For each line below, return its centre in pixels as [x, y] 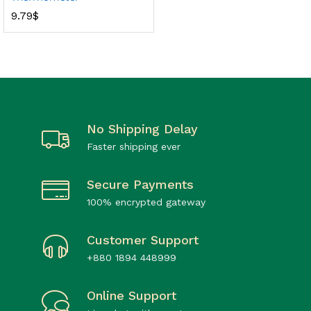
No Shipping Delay [142, 128]
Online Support [132, 295]
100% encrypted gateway [146, 202]
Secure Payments [140, 184]
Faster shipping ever [134, 146]
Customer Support [143, 239]
